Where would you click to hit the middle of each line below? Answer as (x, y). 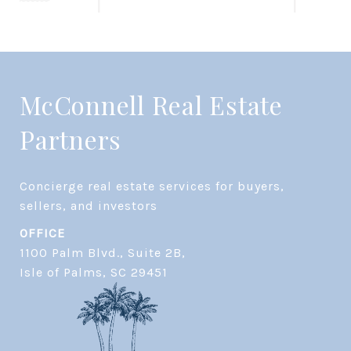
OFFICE (42, 233)
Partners (71, 139)
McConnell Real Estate (151, 105)
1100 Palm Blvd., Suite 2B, (103, 253)
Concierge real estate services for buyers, (152, 186)
